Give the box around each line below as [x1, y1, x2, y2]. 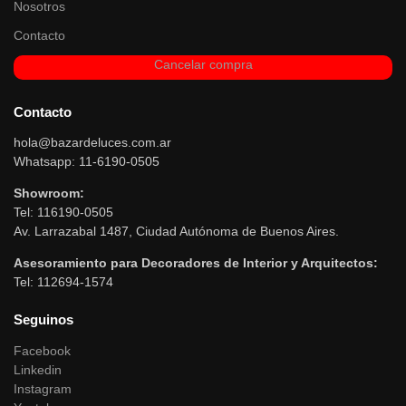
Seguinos [14, 312, 73, 328]
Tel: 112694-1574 [14, 275, 113, 290]
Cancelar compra [153, 56, 253, 72]
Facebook [14, 343, 71, 358]
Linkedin [14, 362, 62, 377]
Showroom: [14, 186, 84, 201]
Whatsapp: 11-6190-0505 [14, 154, 159, 169]
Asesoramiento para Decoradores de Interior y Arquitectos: [14, 256, 378, 271]
